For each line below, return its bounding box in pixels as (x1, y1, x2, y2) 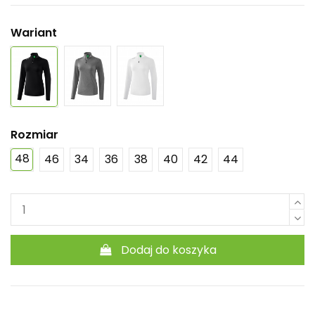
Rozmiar (11, 127, 58, 143)
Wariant (11, 25, 57, 41)
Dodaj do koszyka (121, 241, 217, 258)
